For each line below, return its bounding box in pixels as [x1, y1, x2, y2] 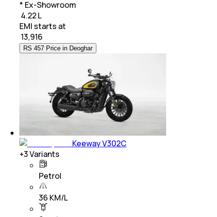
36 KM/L [39, 192, 68, 203]
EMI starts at [19, 20, 66, 31]
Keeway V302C [72, 138, 126, 149]
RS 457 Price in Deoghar [23, 44, 93, 52]
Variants [28, 148, 60, 159]
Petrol [39, 170, 62, 181]
